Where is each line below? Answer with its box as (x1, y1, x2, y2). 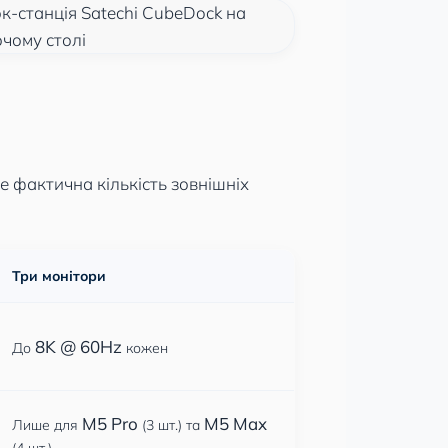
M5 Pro (82, 413, 138, 434)
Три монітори (12, 267, 106, 285)
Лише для (12, 416, 82, 434)
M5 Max (204, 413, 267, 434)
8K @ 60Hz (35, 336, 122, 357)
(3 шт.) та (138, 416, 204, 434)
